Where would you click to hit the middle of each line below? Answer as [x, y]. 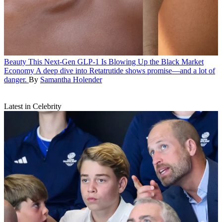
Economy [19, 70]
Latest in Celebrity [33, 106]
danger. [15, 79]
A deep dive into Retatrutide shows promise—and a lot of [125, 70]
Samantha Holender [71, 79]
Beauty [15, 61]
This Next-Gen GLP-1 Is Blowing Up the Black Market [116, 61]
